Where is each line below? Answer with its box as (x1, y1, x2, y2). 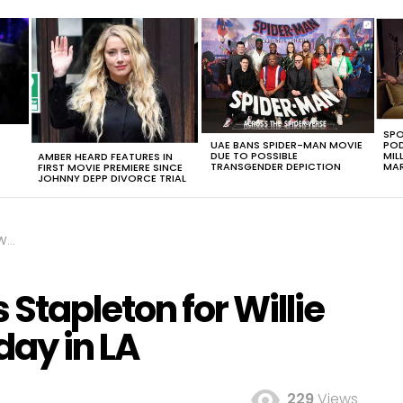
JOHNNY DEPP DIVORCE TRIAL (38, 170, 186, 185)
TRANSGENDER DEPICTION (210, 159, 341, 174)
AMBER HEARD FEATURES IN (38, 148, 173, 164)
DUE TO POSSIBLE (210, 148, 298, 163)
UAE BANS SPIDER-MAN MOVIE (210, 138, 363, 152)
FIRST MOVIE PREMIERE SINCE (38, 159, 183, 175)
